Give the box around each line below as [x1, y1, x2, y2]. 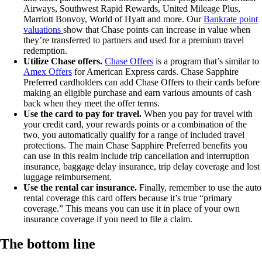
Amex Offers [23, 67, 72, 77]
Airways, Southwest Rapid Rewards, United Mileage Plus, [23, 4, 240, 14]
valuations [23, 25, 63, 35]
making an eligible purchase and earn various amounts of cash [23, 88, 251, 98]
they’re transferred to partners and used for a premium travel [23, 35, 244, 46]
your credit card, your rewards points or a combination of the [23, 119, 247, 130]
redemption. [23, 46, 67, 56]
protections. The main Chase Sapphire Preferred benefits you [23, 140, 247, 151]
